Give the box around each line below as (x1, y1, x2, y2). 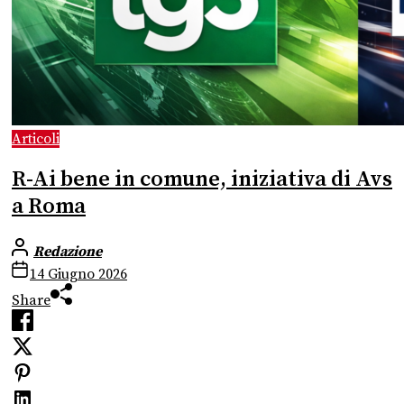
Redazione (33, 243, 102, 262)
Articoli (12, 130, 60, 149)
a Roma (12, 193, 86, 221)
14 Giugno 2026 (30, 265, 127, 284)
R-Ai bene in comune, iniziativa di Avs (12, 166, 392, 194)
